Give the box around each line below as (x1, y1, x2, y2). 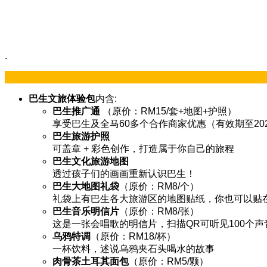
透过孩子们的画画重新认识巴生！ (52, 168, 195, 179)
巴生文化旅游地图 (52, 156, 129, 166)
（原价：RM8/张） (119, 206, 199, 216)
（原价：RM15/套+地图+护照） (100, 105, 237, 116)
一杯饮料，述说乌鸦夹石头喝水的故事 (52, 243, 215, 254)
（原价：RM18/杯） (91, 231, 176, 241)
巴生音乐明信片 (52, 206, 119, 216)
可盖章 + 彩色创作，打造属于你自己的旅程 (52, 143, 234, 154)
